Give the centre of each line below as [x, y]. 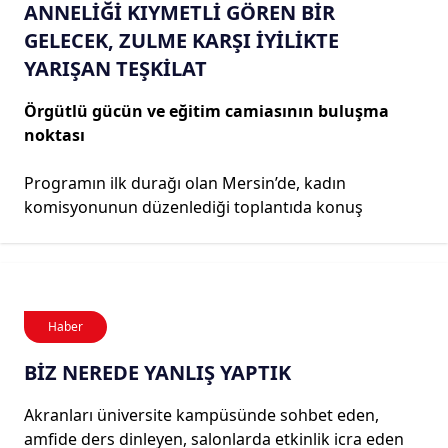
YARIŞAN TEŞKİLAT [115, 68]
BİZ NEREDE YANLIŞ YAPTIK [157, 372]
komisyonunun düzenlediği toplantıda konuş [193, 206]
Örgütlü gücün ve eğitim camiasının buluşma [206, 110]
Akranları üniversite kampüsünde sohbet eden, [201, 414]
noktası [56, 134]
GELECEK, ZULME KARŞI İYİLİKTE [181, 40]
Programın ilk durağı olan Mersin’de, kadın [185, 182]
